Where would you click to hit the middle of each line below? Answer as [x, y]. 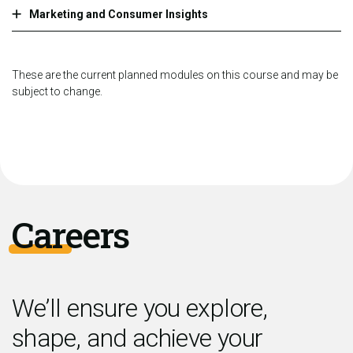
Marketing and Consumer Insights [119, 15]
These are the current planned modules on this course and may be [175, 75]
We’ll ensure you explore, [139, 308]
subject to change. [57, 92]
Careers [70, 235]
